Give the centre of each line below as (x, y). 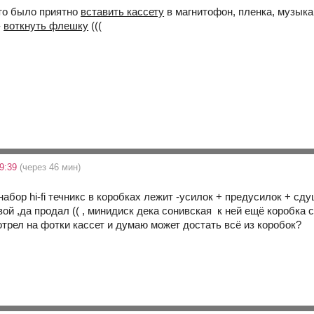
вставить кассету (123, 11)
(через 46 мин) (50, 167)
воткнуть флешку (46, 25)
